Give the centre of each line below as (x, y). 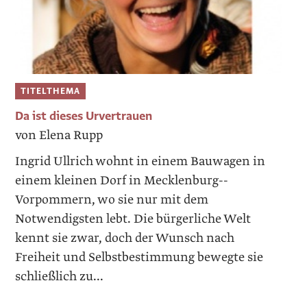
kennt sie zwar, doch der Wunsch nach (125, 238)
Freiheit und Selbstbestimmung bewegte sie (139, 258)
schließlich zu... (60, 277)
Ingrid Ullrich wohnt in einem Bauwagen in (140, 162)
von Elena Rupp (59, 136)
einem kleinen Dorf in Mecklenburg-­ (122, 181)
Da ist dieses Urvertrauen (84, 116)
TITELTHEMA (51, 91)
